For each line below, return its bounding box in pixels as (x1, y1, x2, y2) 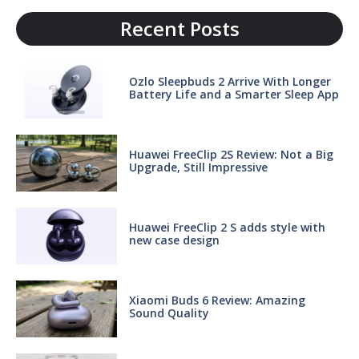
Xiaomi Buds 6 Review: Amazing (128, 292, 305, 308)
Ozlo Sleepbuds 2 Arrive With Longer (128, 73, 331, 89)
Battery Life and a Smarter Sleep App (128, 86, 339, 102)
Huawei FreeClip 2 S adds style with (128, 219, 325, 235)
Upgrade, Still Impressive (128, 159, 268, 175)
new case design (128, 232, 220, 248)
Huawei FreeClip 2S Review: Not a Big (128, 146, 333, 162)
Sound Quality (128, 305, 209, 321)
